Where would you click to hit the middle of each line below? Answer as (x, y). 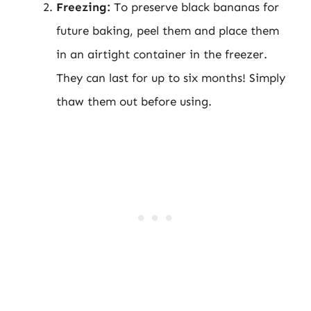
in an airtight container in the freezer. (162, 54)
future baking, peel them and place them (168, 30)
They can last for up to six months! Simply (171, 77)
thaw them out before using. (134, 101)
